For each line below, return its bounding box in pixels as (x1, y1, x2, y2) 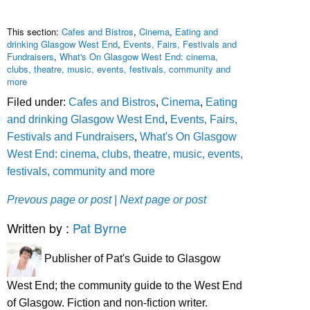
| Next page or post (114, 193, 206, 206)
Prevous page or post (7, 193, 111, 206)
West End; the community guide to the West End (7, 279, 242, 291)
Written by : (7, 218, 73, 237)
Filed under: (7, 95, 69, 108)
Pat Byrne (73, 218, 127, 237)
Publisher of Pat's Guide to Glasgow (42, 252, 221, 264)
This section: (7, 24, 62, 38)
